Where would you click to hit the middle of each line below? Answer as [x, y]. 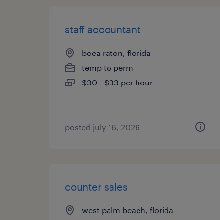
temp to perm [108, 68]
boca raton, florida [116, 53]
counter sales [96, 187]
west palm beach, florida [128, 210]
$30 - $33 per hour [117, 82]
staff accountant [103, 29]
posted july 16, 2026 [102, 127]
